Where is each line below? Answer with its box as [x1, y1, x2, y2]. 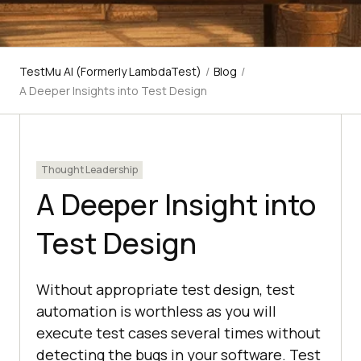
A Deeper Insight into [36, 185, 316, 225]
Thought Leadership [41, 163, 138, 177]
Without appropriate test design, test [36, 280, 295, 300]
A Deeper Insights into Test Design [19, 83, 207, 99]
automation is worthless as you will [36, 301, 276, 322]
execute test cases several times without [36, 323, 321, 343]
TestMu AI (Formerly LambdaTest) [19, 64, 201, 80]
